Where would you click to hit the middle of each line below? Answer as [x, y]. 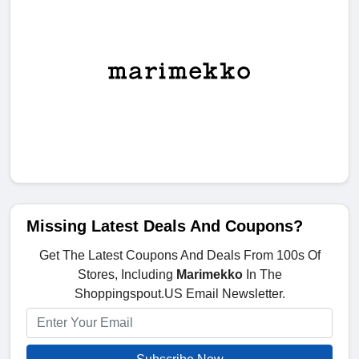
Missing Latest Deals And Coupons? [165, 226]
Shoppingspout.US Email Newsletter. [179, 294]
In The [262, 275]
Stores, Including [127, 275]
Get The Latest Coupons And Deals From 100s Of [179, 256]
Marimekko [209, 275]
